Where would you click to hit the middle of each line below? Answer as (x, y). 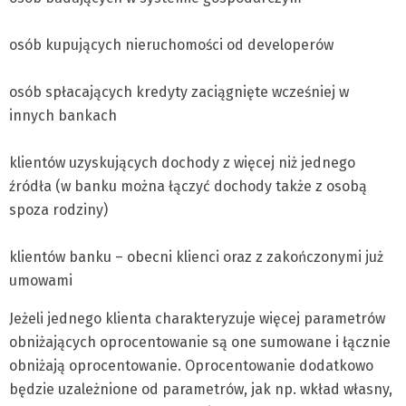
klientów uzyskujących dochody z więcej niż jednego (182, 163)
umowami (41, 280)
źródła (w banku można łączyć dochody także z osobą (188, 186)
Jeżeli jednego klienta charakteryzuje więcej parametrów (197, 319)
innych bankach (63, 116)
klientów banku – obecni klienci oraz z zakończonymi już (196, 257)
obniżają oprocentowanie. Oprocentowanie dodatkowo (191, 366)
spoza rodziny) (58, 210)
